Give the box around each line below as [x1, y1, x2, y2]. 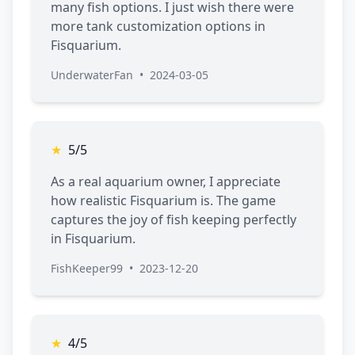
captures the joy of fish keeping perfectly [51, 211, 296, 229]
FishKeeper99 [51, 261, 123, 277]
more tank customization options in [51, 17, 265, 36]
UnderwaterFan [51, 67, 133, 83]
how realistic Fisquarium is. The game [51, 192, 276, 210]
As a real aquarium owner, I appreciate [51, 173, 281, 191]
